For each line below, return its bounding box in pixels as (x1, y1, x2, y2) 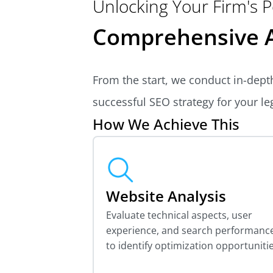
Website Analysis (106, 185, 226, 206)
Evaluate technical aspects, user (106, 208, 252, 222)
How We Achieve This (93, 113, 239, 134)
